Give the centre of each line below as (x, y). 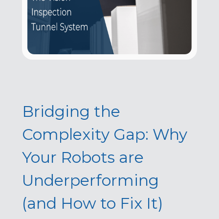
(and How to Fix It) (92, 203)
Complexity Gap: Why (104, 134)
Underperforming (90, 180)
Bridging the (71, 111)
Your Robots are (83, 157)
